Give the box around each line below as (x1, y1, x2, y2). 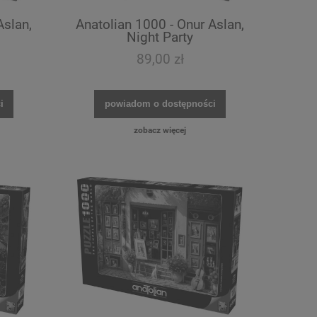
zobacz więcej (134, 125, 186, 136)
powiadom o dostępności (104, 98, 216, 110)
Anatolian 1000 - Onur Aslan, (76, 16, 244, 33)
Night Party (127, 28, 193, 45)
